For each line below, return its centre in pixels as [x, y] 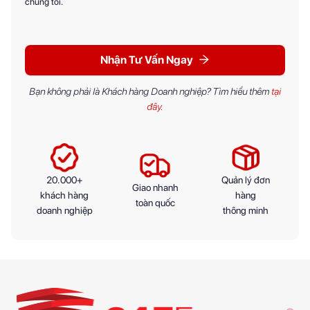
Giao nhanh [155, 188]
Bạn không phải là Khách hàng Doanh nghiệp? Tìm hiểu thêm [150, 92]
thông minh [245, 211]
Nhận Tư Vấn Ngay [147, 60]
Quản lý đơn [245, 180]
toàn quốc [155, 203]
